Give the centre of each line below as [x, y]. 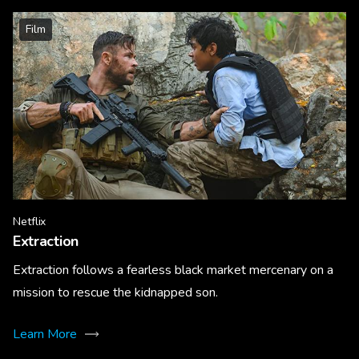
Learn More [45, 334]
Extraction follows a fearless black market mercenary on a [173, 270]
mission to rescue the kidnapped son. [115, 292]
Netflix [30, 221]
